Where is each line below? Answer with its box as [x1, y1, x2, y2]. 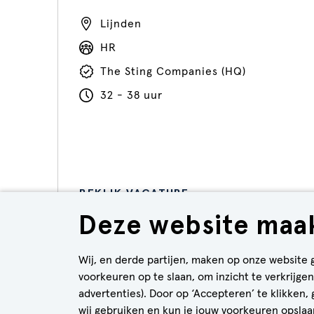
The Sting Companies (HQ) [100, 66, 246, 77]
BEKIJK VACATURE [79, 186, 189, 200]
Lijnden [100, 18, 142, 29]
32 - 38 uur [100, 90, 163, 101]
